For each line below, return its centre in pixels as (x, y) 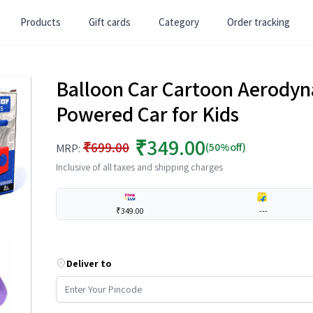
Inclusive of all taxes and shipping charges (139, 167)
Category (179, 22)
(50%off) (226, 147)
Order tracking (259, 22)
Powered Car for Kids (147, 114)
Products (41, 22)
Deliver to (89, 263)
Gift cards (110, 22)
